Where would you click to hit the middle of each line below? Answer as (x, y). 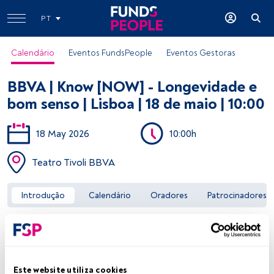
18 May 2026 (63, 134)
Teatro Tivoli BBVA (73, 162)
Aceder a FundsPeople (137, 150)
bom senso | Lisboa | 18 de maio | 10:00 (136, 104)
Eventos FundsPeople (110, 53)
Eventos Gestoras (201, 53)
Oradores (169, 195)
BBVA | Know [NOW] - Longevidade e (132, 87)
